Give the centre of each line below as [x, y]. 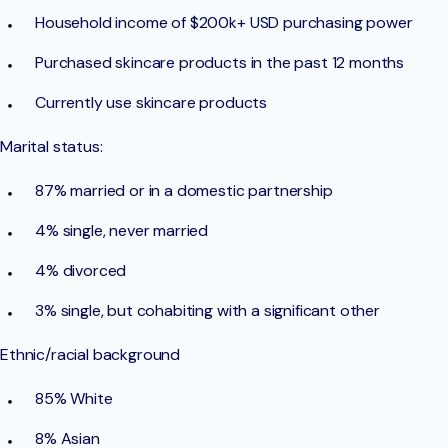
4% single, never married [122, 231]
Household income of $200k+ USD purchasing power [224, 23]
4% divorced [81, 271]
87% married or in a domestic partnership [184, 191]
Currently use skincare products [151, 103]
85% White [74, 399]
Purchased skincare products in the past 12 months [220, 63]
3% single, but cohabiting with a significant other [207, 311]
